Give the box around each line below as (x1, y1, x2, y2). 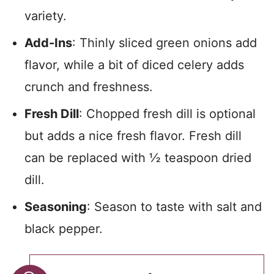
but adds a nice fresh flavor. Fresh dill (24, 128, 242, 143)
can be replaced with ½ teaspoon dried (24, 150, 251, 165)
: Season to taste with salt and (87, 199, 262, 214)
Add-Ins (24, 35, 72, 50)
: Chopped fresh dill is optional (79, 106, 256, 121)
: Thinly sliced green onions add (72, 35, 257, 50)
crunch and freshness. (24, 80, 153, 94)
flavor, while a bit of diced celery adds (24, 57, 244, 72)
